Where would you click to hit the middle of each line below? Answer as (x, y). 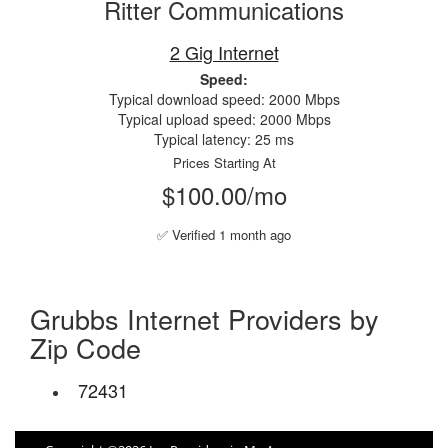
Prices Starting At (224, 162)
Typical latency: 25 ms (224, 139)
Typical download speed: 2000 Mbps (224, 99)
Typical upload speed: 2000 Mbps (224, 119)
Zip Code (85, 347)
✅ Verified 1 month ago (224, 234)
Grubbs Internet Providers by (204, 318)
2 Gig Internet (224, 52)
